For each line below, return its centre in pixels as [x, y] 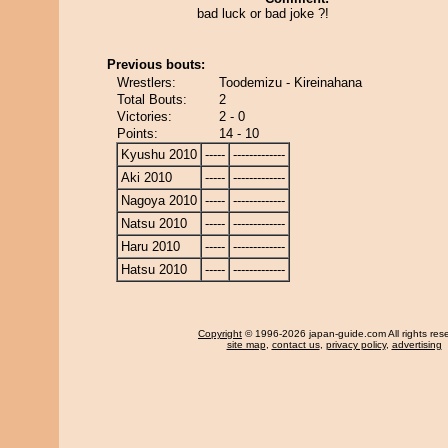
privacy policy [355, 344]
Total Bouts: [152, 99]
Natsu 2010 [154, 223]
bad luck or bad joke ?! [263, 13]
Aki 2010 [146, 177]
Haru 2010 [150, 246]
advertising [416, 344]
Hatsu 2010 [154, 269]
